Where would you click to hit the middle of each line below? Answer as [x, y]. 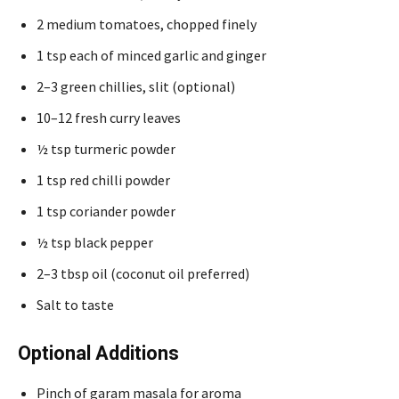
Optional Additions [98, 353]
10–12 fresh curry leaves [109, 117]
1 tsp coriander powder [106, 211]
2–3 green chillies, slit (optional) [136, 86]
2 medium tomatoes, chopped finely [147, 24]
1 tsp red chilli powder [103, 179]
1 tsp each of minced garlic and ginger [151, 55]
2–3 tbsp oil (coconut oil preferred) [143, 273]
